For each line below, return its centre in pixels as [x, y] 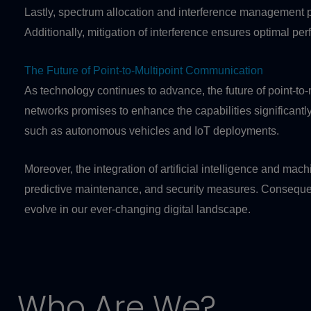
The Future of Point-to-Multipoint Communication [144, 70]
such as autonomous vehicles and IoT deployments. [152, 131]
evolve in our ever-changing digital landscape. [137, 209]
